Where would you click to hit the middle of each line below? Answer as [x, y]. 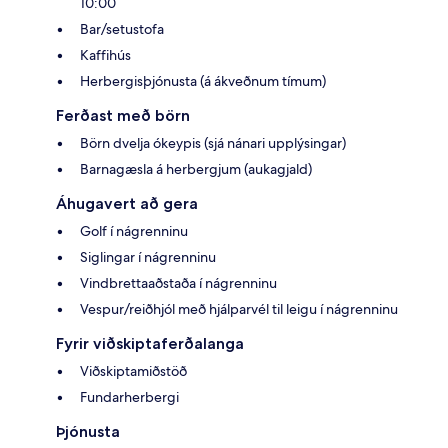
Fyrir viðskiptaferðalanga [150, 344]
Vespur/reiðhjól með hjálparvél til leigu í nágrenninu [239, 309]
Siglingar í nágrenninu [148, 257]
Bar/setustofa [122, 29]
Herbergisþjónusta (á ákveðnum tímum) [203, 81]
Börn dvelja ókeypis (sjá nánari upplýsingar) [213, 143]
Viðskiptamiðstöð [133, 371]
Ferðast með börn [123, 116]
